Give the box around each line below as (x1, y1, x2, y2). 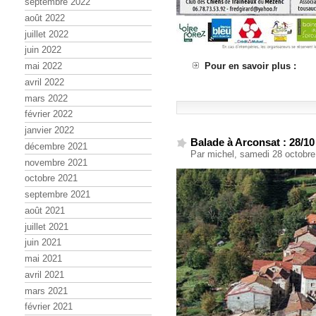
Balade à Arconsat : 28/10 (190, 135, 315, 148)
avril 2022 (25, 76, 64, 87)
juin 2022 (25, 44, 61, 56)
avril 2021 (25, 269, 64, 280)
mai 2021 (25, 253, 62, 265)
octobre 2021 (25, 173, 78, 184)
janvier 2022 (25, 125, 74, 136)
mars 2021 (25, 285, 68, 296)
